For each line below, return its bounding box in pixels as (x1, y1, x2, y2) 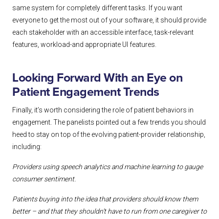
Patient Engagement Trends (12, 86, 159, 99)
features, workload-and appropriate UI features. (12, 41, 156, 49)
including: (12, 143, 42, 151)
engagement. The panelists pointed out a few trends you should (12, 118, 206, 127)
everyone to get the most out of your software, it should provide (12, 16, 206, 24)
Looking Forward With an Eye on (12, 72, 182, 85)
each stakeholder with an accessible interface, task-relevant (12, 28, 194, 37)
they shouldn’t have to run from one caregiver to (64, 207, 207, 216)
